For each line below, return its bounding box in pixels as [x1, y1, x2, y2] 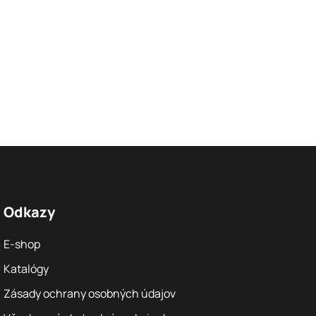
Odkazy [3, 202, 55, 221]
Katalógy [3, 260, 49, 276]
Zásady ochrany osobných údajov [3, 285, 176, 301]
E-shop [3, 236, 40, 252]
